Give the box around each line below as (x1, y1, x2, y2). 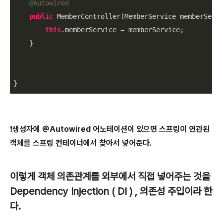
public (29, 12, 53, 20)
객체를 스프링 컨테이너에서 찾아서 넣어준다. (10, 138, 152, 148)
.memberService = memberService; (61, 26, 184, 34)
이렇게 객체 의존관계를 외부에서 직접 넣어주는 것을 (10, 170, 210, 182)
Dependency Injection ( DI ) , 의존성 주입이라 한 (10, 185, 212, 197)
